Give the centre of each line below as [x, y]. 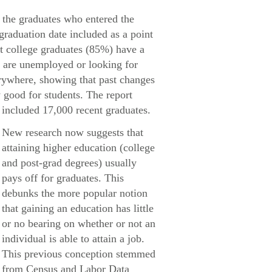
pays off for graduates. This [63, 178]
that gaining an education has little [78, 208]
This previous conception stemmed [79, 254]
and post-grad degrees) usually [69, 163]
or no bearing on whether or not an [79, 223]
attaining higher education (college [78, 148]
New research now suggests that [73, 132]
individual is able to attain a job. [73, 239]
